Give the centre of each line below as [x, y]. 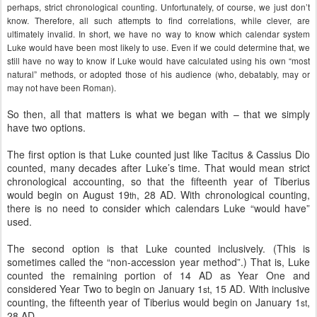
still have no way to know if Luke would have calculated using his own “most [158, 60]
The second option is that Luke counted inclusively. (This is [158, 248]
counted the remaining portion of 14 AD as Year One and [158, 275]
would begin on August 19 [69, 195]
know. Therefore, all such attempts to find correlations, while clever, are [158, 20]
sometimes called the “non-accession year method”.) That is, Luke [158, 262]
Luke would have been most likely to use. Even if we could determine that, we [158, 47]
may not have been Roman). [62, 87]
